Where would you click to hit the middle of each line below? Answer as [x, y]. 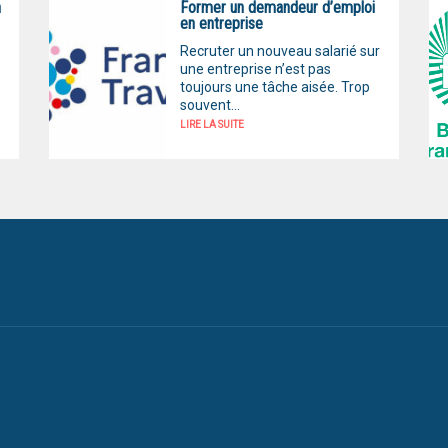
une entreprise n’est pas [255, 69]
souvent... [209, 105]
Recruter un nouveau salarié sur [279, 51]
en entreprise [221, 23]
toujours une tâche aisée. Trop [274, 87]
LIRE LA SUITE [211, 125]
